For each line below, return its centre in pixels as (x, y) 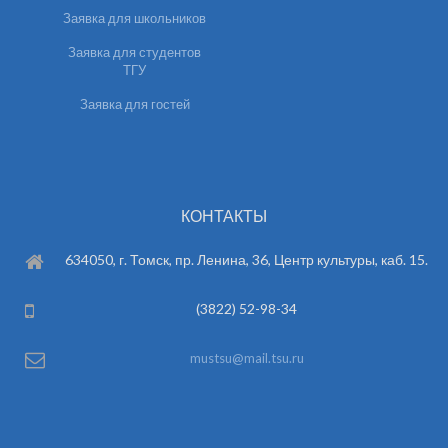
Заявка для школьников (134, 18)
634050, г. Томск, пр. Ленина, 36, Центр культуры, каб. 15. (246, 259)
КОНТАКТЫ (224, 215)
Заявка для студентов (134, 52)
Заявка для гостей (134, 104)
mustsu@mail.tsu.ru (246, 358)
